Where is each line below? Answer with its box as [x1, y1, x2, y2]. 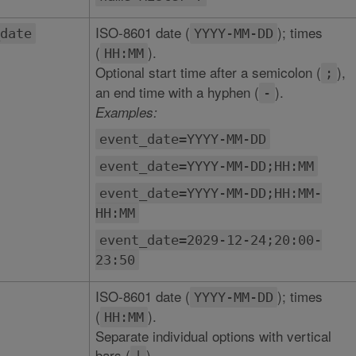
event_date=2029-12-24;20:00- [99, 232, 322, 248]
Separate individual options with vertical [95, 326, 331, 346]
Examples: [95, 103, 157, 122]
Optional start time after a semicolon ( [95, 62, 321, 82]
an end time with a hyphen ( [95, 82, 259, 102]
